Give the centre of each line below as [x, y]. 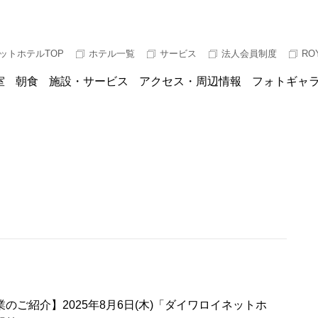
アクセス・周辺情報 [190, 81]
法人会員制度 [249, 53]
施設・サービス [89, 81]
